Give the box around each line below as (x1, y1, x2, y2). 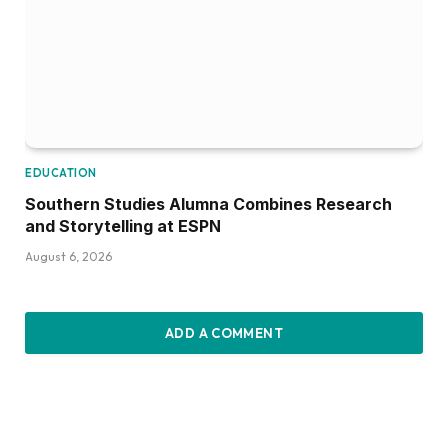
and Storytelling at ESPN (25, 215, 221, 236)
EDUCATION (25, 165, 97, 180)
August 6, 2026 (25, 248, 112, 264)
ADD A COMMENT (164, 324, 284, 341)
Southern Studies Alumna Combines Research (25, 193, 392, 214)
